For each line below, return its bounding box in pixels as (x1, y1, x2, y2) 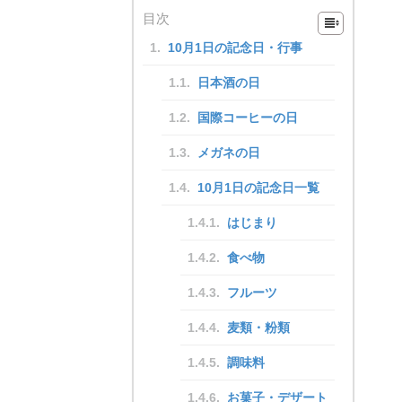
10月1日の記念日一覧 (197, 179, 319, 195)
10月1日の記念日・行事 (168, 39, 302, 55)
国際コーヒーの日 (197, 109, 298, 125)
